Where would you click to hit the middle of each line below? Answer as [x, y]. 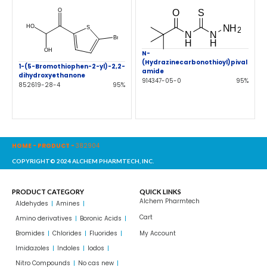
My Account [158, 234]
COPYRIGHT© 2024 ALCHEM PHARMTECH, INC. [83, 161]
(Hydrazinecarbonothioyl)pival [195, 63]
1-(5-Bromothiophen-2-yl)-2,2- [72, 67]
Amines [68, 204]
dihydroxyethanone [52, 76]
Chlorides [67, 234]
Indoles [69, 249]
